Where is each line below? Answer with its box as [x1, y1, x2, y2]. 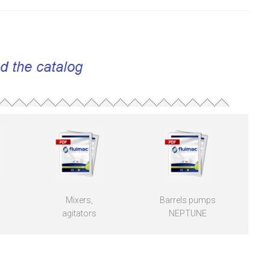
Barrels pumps [160, 195, 216, 206]
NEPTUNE [169, 209, 207, 219]
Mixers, [65, 195, 93, 206]
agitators [61, 209, 96, 219]
